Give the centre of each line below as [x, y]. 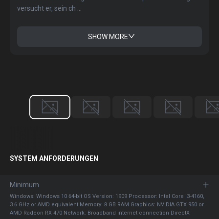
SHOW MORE [108, 37]
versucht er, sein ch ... [49, 8]
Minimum [24, 185]
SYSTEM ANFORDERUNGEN [54, 158]
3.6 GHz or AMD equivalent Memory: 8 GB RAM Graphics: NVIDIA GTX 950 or [107, 205]
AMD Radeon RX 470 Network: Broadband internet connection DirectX [100, 213]
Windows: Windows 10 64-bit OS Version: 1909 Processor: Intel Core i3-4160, [107, 196]
